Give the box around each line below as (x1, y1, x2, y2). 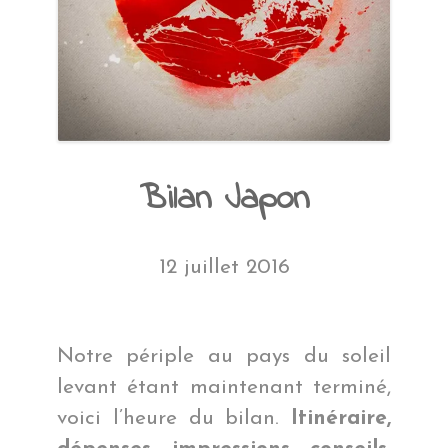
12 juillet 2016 (158, 256, 290, 278)
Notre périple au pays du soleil (57, 345, 391, 367)
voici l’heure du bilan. (57, 407, 291, 429)
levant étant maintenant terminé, (57, 376, 391, 398)
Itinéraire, (291, 407, 391, 429)
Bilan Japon (139, 173, 309, 225)
